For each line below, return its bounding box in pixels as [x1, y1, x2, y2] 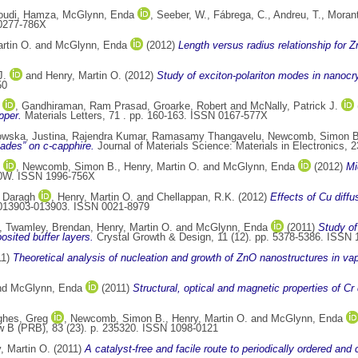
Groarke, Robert [153, 100, 227, 113]
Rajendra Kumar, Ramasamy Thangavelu [72, 130, 261, 143]
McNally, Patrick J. [250, 100, 338, 113]
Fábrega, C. [213, 9, 268, 22]
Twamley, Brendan [6, 221, 90, 234]
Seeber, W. [157, 9, 207, 22]
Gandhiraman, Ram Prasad [22, 100, 147, 113]
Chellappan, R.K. [157, 191, 235, 204]
